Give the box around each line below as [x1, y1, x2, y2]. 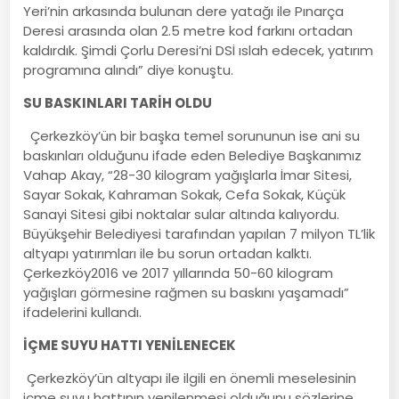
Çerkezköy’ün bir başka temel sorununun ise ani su [23, 126, 361, 145]
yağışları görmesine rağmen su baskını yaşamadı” [23, 282, 350, 302]
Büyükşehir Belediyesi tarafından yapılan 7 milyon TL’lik [23, 224, 376, 243]
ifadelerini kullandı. [23, 302, 142, 322]
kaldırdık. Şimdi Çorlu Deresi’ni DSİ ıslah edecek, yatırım [23, 40, 374, 60]
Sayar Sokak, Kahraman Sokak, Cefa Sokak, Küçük [23, 184, 346, 204]
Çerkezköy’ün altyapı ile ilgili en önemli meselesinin [23, 368, 357, 387]
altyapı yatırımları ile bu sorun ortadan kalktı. [23, 243, 313, 263]
